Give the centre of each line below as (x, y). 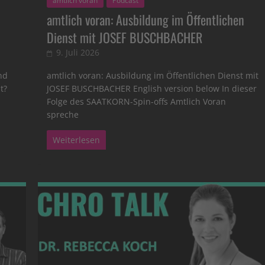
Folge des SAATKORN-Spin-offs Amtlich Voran (137, 102)
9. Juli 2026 (78, 53)
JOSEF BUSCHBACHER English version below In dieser (152, 89)
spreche (63, 115)
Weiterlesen (77, 140)
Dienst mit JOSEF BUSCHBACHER (125, 38)
